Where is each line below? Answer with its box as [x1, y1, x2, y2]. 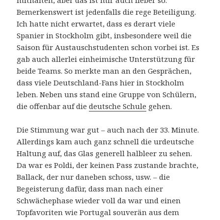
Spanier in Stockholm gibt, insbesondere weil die [17, 30, 192, 40]
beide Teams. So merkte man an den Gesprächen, [17, 65, 192, 76]
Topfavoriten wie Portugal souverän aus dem [17, 207, 180, 217]
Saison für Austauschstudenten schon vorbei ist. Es [17, 42, 200, 52]
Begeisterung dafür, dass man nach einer [17, 183, 164, 193]
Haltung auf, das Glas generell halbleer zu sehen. [17, 148, 192, 158]
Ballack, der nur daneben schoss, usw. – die [17, 171, 170, 182]
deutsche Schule [89, 101, 147, 111]
